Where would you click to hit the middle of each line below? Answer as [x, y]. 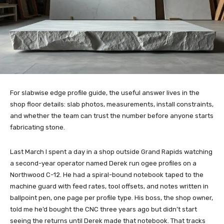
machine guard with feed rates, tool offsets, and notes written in [109, 186]
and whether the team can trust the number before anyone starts [112, 116]
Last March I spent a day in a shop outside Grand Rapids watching [111, 152]
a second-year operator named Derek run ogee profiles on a [103, 163]
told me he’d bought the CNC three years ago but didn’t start [103, 209]
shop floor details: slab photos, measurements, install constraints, [112, 104]
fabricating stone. [37, 127]
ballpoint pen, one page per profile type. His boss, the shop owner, [111, 198]
